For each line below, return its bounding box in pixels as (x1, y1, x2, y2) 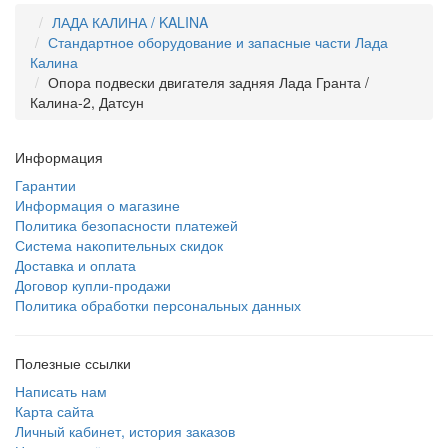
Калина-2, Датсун (30, 91, 144, 112)
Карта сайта (15, 400, 94, 421)
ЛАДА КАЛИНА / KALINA (52, 11, 208, 32)
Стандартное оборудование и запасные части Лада (48, 31, 388, 52)
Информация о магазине (15, 194, 180, 215)
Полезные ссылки (15, 352, 131, 373)
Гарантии (15, 174, 76, 195)
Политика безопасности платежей (15, 214, 238, 235)
